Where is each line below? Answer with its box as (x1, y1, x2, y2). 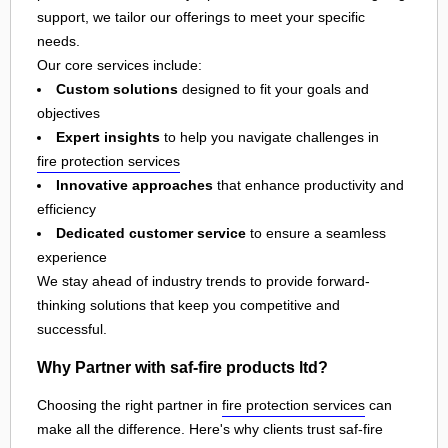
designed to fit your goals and (178, 81, 369, 98)
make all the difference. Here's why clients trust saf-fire (37, 420, 383, 437)
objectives (37, 105, 100, 122)
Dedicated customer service (56, 225, 246, 242)
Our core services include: (37, 57, 202, 74)
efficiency (37, 201, 96, 218)
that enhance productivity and (213, 177, 404, 194)
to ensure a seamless (246, 225, 386, 242)
